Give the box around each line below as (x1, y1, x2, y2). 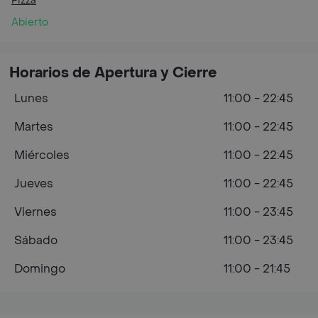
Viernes (14, 204, 57, 219)
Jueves (14, 176, 53, 191)
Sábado (14, 233, 57, 248)
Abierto (11, 16, 48, 29)
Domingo (14, 261, 65, 276)
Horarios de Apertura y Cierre (9, 64, 217, 82)
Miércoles (14, 148, 70, 163)
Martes (14, 119, 53, 134)
